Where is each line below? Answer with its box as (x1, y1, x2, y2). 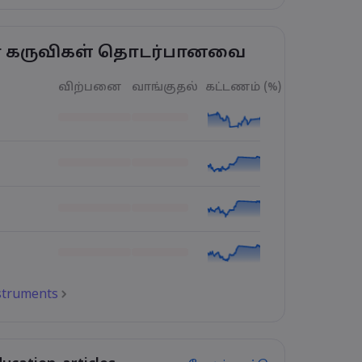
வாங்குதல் (131, 81, 198, 95)
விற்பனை (57, 81, 122, 95)
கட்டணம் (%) (204, 81, 281, 95)
